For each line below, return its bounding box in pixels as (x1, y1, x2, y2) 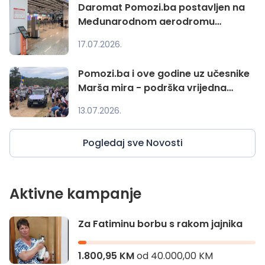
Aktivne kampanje (9, 184, 141, 204)
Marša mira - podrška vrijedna (78, 81, 227, 95)
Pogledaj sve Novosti (82, 136, 183, 150)
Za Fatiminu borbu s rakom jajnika (78, 217, 243, 231)
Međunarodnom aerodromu (78, 14, 215, 28)
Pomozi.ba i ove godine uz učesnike (78, 67, 250, 81)
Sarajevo (78, 28, 122, 43)
